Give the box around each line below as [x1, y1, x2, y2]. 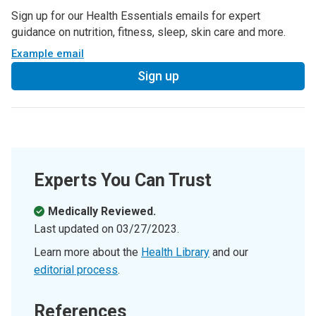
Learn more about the [34, 245, 141, 260]
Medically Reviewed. [48, 205, 156, 219]
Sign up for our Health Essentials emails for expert [11, 9, 260, 23]
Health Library [141, 245, 209, 260]
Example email [11, 47, 84, 61]
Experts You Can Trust [34, 170, 212, 191]
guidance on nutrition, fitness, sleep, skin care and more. [11, 25, 286, 39]
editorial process [34, 263, 118, 277]
